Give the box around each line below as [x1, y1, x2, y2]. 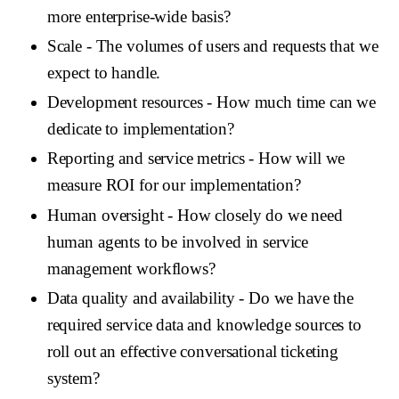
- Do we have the [234, 288, 354, 307]
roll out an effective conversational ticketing [46, 341, 338, 361]
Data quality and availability [46, 288, 235, 307]
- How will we [244, 149, 346, 168]
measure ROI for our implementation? [46, 175, 301, 195]
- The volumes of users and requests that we [82, 36, 379, 55]
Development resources [46, 93, 203, 112]
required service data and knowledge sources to [46, 314, 362, 334]
